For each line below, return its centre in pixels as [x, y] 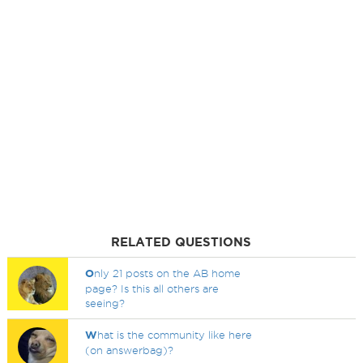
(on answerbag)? [130, 350]
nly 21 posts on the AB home [168, 273]
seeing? [105, 303]
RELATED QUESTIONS [181, 242]
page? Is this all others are [152, 288]
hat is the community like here [175, 335]
